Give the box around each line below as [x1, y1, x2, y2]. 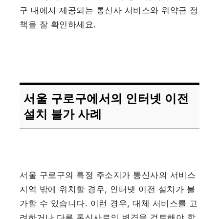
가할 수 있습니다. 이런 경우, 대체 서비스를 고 [20, 198, 198, 209]
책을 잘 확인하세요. [20, 19, 96, 29]
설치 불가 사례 [23, 107, 102, 121]
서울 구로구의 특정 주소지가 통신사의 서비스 [20, 170, 196, 180]
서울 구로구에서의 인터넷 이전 [23, 91, 189, 106]
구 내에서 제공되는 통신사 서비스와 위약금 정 [20, 5, 198, 15]
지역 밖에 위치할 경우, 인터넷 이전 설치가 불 [20, 184, 196, 195]
